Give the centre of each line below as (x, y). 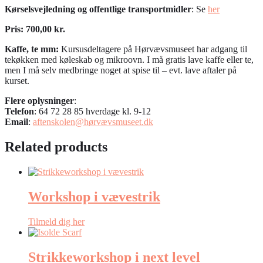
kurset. (17, 81)
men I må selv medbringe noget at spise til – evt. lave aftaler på (121, 70)
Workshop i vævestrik (94, 197)
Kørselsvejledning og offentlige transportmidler (98, 9)
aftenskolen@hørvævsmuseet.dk (93, 122)
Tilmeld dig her (56, 221)
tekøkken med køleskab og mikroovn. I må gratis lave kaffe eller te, (129, 60)
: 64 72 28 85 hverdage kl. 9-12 (92, 112)
